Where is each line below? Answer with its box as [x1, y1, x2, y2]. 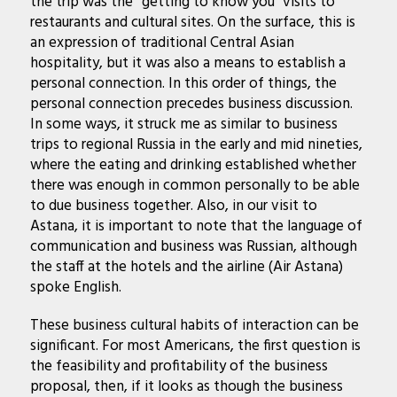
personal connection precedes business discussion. [29, 91, 353, 116]
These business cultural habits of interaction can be [29, 313, 359, 338]
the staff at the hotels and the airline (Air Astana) [29, 254, 343, 279]
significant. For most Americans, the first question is [29, 333, 361, 358]
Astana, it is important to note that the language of [29, 214, 362, 238]
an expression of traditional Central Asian [29, 30, 294, 55]
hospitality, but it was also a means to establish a [29, 51, 346, 75]
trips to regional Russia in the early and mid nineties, [29, 132, 362, 157]
